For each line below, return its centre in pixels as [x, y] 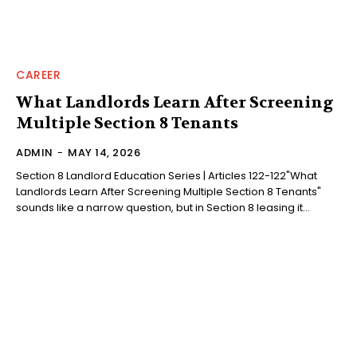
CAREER [38, 75]
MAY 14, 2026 [104, 152]
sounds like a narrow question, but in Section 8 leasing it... [163, 207]
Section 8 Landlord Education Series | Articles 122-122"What [167, 175]
